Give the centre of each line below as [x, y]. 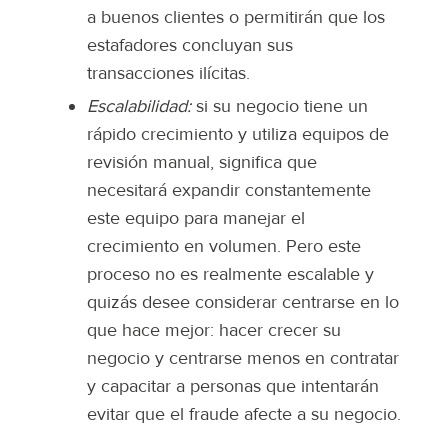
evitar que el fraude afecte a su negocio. [244, 415]
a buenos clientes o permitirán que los [236, 18]
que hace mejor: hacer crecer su [214, 331]
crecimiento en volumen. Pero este [224, 247]
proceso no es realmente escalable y [230, 275]
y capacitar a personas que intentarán [233, 387]
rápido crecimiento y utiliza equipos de [238, 135]
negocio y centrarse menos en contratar [243, 359]
